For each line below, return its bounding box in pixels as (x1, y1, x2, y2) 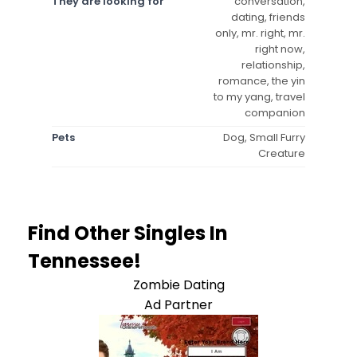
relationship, (241, 57, 305, 73)
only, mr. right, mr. (215, 25, 305, 41)
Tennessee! (28, 247, 141, 274)
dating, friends (231, 9, 305, 25)
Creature (258, 145, 305, 161)
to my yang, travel (214, 88, 305, 104)
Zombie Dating (132, 275, 225, 294)
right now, (255, 41, 305, 57)
